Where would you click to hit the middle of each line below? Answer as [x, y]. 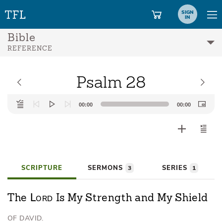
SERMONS [107, 168]
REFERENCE [30, 49]
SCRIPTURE [42, 168]
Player [18, 111]
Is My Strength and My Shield [131, 198]
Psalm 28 [111, 82]
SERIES [176, 168]
